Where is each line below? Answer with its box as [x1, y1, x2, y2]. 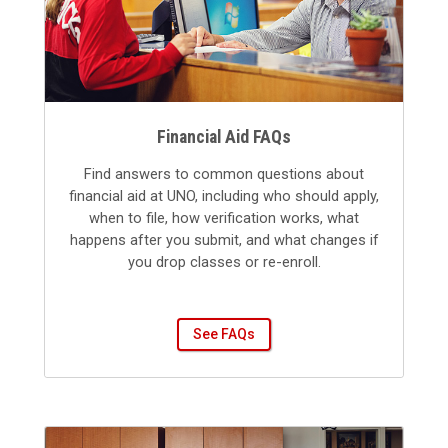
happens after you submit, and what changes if [69, 231, 379, 250]
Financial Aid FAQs [157, 126, 291, 148]
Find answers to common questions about [84, 165, 364, 184]
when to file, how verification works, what [89, 209, 359, 228]
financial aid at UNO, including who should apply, [69, 187, 379, 206]
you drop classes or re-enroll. [127, 253, 321, 272]
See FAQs [193, 326, 255, 343]
